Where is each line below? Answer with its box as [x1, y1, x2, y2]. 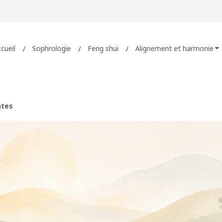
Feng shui [88, 43, 118, 53]
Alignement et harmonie [135, 43, 214, 53]
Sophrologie [32, 43, 71, 53]
